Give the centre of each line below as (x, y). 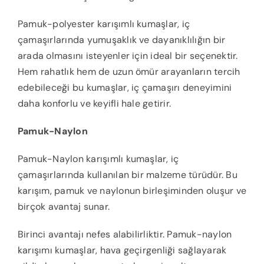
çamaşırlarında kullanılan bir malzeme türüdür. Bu (127, 175)
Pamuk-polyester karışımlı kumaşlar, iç (104, 24)
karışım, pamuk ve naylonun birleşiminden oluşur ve (132, 191)
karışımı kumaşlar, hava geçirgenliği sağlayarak (122, 250)
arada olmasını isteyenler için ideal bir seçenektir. (128, 56)
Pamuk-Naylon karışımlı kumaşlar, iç (98, 159)
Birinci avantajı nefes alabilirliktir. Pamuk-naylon (125, 235)
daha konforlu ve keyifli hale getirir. (94, 104)
